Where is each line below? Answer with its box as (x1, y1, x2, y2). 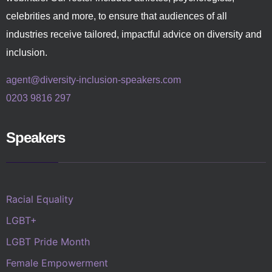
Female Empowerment (6, 257, 108, 269)
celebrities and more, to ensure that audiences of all (6, 11, 227, 22)
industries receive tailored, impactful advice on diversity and (6, 29, 262, 40)
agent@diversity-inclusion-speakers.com (6, 74, 181, 85)
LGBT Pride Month (6, 236, 90, 248)
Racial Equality (6, 193, 73, 205)
